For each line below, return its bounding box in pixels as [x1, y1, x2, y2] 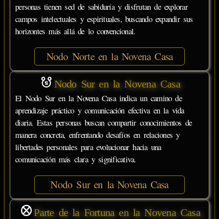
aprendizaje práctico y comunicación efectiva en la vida [15, 105, 184, 116]
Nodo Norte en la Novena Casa [46, 49, 173, 63]
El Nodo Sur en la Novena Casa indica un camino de [15, 92, 182, 104]
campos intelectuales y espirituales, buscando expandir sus [15, 13, 193, 24]
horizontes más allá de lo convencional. [15, 25, 135, 37]
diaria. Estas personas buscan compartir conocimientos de [15, 117, 192, 129]
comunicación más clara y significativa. [15, 153, 136, 165]
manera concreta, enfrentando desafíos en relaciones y [15, 129, 180, 141]
